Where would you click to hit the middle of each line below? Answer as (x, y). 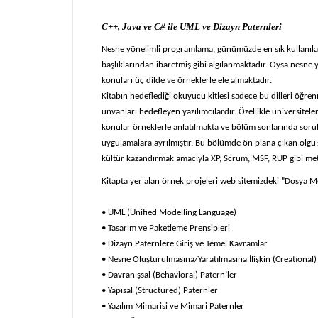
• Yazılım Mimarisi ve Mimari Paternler (173, 306)
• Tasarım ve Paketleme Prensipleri (166, 228)
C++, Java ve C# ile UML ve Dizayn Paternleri (192, 27)
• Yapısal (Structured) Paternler (160, 291)
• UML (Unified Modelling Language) (169, 213)
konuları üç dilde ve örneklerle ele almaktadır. (187, 81)
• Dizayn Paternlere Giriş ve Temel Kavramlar (185, 244)
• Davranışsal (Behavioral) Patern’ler (169, 275)
